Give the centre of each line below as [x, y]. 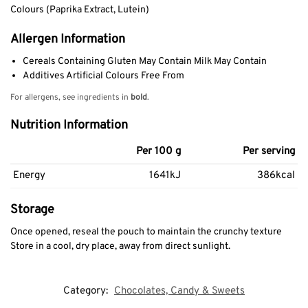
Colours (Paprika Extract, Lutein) [80, 10]
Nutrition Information [69, 126]
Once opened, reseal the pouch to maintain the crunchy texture [146, 232]
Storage [32, 210]
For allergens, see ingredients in [70, 98]
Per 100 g [158, 152]
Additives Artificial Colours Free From [103, 76]
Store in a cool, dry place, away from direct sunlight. [120, 247]
